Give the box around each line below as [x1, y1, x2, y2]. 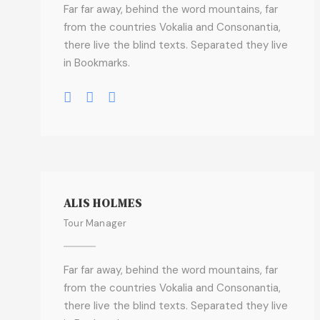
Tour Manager [64, 217, 127, 229]
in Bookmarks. [64, 56, 130, 70]
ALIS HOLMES [64, 195, 142, 211]
